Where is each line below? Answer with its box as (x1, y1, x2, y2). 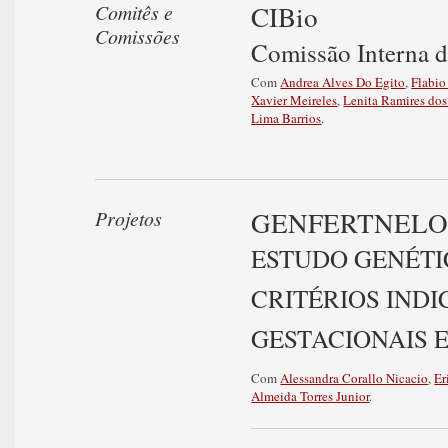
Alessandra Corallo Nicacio (280, 369, 429, 387)
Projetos (95, 205, 162, 231)
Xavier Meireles (251, 91, 338, 109)
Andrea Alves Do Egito (280, 73, 406, 91)
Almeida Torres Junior (251, 387, 370, 405)
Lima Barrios (251, 109, 322, 127)
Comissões (95, 23, 180, 49)
